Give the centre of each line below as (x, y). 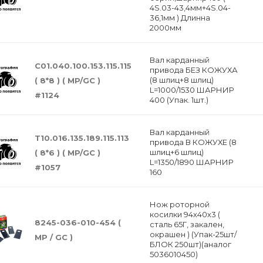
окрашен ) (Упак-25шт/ (193, 234)
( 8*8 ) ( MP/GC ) (68, 80)
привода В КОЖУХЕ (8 (193, 142)
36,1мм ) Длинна (180, 18)
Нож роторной (179, 204)
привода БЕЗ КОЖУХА (193, 70)
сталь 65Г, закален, (187, 224)
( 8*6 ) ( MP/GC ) (68, 152)
